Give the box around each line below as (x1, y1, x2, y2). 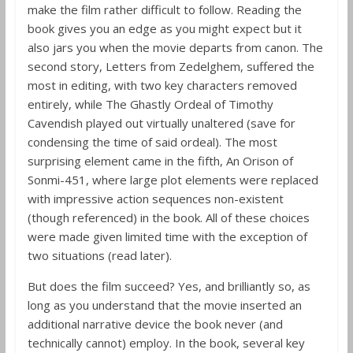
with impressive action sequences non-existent (27, 191, 284, 206)
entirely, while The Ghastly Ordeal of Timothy (27, 96, 273, 112)
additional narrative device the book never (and (27, 316, 283, 332)
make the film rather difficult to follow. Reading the (27, 2, 302, 17)
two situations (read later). (27, 247, 172, 263)
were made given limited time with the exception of (27, 229, 307, 244)
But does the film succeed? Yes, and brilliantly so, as (27, 278, 310, 294)
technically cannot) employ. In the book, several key (27, 335, 305, 351)
